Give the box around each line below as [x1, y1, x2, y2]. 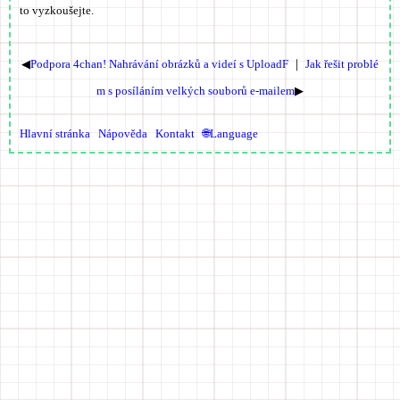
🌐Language [203, 126, 258, 140]
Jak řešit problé [305, 56, 379, 71]
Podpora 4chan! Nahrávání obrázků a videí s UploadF [30, 56, 288, 71]
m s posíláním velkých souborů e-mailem [96, 83, 295, 97]
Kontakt [155, 126, 195, 140]
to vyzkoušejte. [20, 3, 94, 17]
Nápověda [98, 126, 147, 140]
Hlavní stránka [20, 126, 90, 140]
